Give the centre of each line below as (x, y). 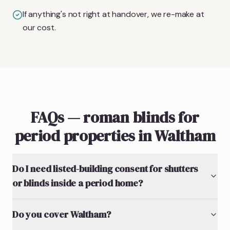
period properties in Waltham (115, 136)
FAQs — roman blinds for (115, 117)
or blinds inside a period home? (78, 183)
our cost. (39, 27)
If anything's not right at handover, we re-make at (113, 14)
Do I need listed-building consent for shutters (106, 168)
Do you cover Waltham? (62, 214)
